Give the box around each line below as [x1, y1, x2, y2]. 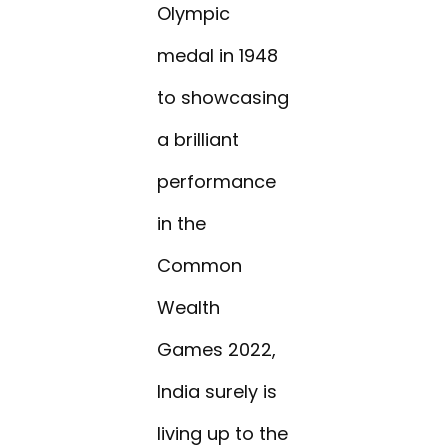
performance [157, 169, 277, 195]
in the [157, 211, 207, 237]
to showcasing [157, 85, 290, 111]
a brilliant [157, 127, 240, 153]
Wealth [157, 295, 221, 321]
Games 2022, [157, 337, 277, 363]
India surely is [157, 379, 278, 405]
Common [157, 253, 243, 279]
